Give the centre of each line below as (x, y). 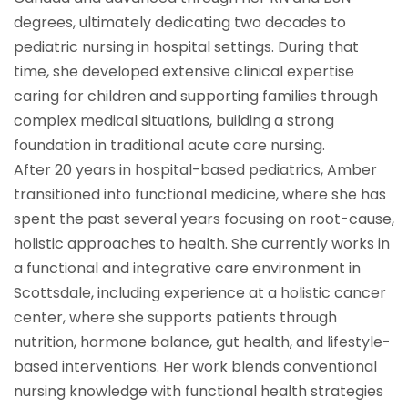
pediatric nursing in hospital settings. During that (186, 47)
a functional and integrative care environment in (187, 269)
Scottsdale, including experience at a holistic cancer (200, 293)
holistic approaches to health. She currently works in (202, 244)
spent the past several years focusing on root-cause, (204, 219)
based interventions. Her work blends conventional (195, 367)
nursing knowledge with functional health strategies (199, 392)
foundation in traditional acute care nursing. (169, 146)
